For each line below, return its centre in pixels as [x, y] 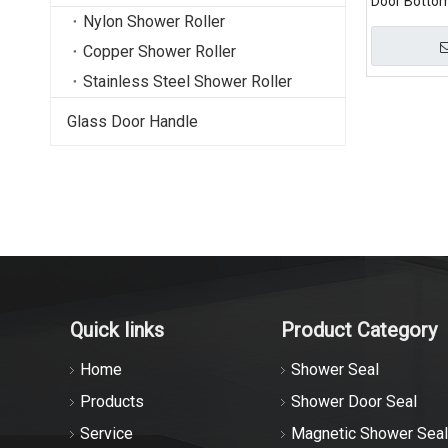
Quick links [117, 330]
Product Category [358, 330]
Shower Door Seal [353, 401]
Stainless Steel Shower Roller [187, 81]
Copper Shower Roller [159, 51]
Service [106, 433]
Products [112, 401]
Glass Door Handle [132, 121]
